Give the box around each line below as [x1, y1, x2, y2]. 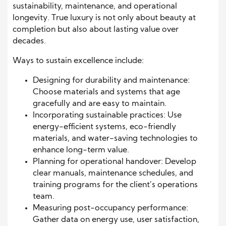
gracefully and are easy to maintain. [33, 99, 166, 108]
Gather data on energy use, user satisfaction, [33, 215, 199, 224]
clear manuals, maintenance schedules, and [33, 169, 193, 178]
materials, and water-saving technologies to [33, 134, 198, 143]
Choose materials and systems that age [33, 88, 180, 96]
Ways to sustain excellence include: [13, 56, 144, 65]
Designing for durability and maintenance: [33, 76, 190, 85]
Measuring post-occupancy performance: [33, 204, 188, 212]
